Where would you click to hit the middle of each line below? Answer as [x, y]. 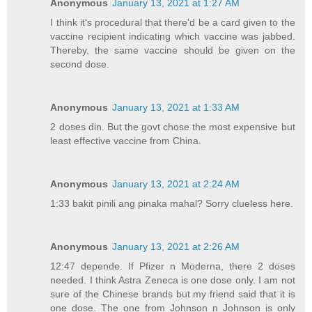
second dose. [80, 64]
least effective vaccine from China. [126, 140]
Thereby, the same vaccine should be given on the [173, 50]
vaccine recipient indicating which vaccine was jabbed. [173, 36]
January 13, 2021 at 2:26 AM [176, 246]
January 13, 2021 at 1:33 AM [176, 107]
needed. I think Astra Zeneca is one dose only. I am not [173, 280]
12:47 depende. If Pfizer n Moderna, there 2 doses [173, 266]
